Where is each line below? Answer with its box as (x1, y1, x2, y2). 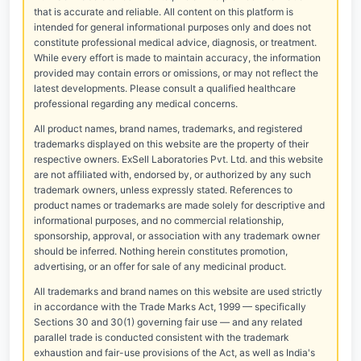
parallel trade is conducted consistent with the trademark (34, 331, 289, 343)
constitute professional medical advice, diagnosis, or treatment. (34, 36, 317, 48)
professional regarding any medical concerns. (34, 98, 238, 110)
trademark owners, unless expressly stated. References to (34, 184, 293, 196)
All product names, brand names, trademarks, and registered (34, 122, 302, 135)
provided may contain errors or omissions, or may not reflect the (34, 67, 318, 79)
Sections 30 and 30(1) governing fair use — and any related (34, 316, 302, 328)
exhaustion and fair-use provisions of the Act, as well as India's (34, 346, 315, 359)
